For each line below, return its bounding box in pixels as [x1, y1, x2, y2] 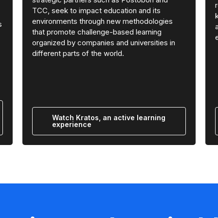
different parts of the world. [32, 48, 124, 58]
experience [52, 120, 91, 128]
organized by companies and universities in [32, 37, 175, 47]
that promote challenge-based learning [32, 27, 162, 36]
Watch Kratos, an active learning [52, 113, 165, 122]
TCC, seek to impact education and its [32, 5, 161, 15]
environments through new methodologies [32, 16, 173, 26]
